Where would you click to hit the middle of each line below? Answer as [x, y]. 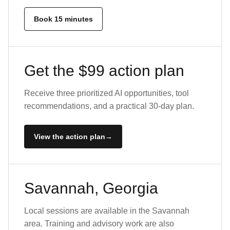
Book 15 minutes [63, 19]
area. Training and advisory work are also [99, 224]
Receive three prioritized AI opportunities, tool [107, 93]
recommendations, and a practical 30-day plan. [109, 106]
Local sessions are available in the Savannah [107, 211]
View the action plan [70, 137]
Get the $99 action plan [104, 71]
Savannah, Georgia [91, 188]
